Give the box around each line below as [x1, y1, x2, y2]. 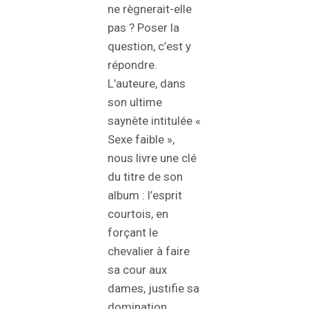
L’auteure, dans [108, 77, 186, 91]
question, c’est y [108, 39, 191, 54]
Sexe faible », [108, 132, 175, 147]
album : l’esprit [108, 188, 182, 203]
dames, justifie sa [108, 281, 199, 296]
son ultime [108, 95, 162, 110]
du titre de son [108, 170, 183, 184]
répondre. [108, 58, 157, 72]
